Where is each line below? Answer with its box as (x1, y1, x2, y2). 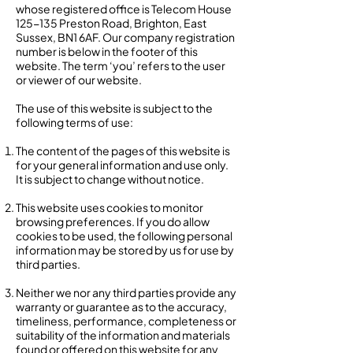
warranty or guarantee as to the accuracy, (16, 299, 227, 314)
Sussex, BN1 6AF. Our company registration (16, 30, 235, 44)
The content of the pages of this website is (16, 143, 230, 158)
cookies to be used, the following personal (16, 229, 232, 243)
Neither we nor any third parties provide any (16, 285, 236, 299)
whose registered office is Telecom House (16, 2, 232, 16)
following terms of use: (16, 115, 133, 129)
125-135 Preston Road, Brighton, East (16, 16, 206, 30)
